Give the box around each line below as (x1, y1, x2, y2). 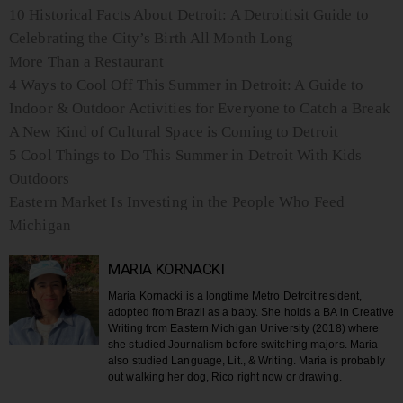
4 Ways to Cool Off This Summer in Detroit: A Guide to (9, 76, 364, 94)
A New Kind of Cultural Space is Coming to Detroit (9, 122, 338, 141)
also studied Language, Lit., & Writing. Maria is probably (108, 354, 385, 368)
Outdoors (9, 169, 69, 188)
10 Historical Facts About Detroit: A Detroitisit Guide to (9, 5, 369, 24)
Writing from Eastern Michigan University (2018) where (108, 322, 380, 336)
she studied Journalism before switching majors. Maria (108, 338, 379, 352)
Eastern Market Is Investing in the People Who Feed (9, 193, 345, 211)
